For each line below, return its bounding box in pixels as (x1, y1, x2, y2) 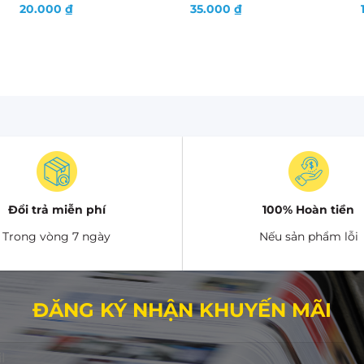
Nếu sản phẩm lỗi (258, 229, 358, 243)
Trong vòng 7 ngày (2, 229, 110, 243)
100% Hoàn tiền (262, 203, 354, 216)
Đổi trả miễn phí (7, 203, 106, 216)
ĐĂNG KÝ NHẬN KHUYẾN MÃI (32, 297, 331, 322)
